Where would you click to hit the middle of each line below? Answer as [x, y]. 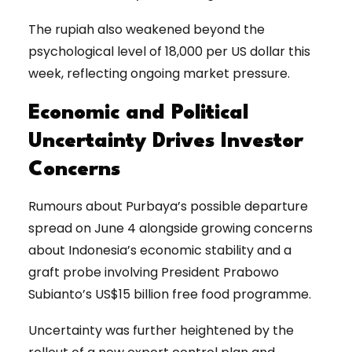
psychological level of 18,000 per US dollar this [169, 51]
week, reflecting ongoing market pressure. [159, 73]
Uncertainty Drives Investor [166, 141]
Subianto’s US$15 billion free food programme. [170, 294]
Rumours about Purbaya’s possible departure [168, 206]
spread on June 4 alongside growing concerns [170, 228]
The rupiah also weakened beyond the [147, 29]
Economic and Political [138, 113]
